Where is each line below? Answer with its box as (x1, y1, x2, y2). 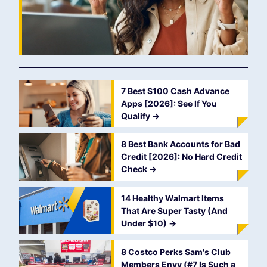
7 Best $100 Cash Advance (120, 85, 229, 96)
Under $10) (120, 218, 169, 228)
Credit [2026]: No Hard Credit (120, 151, 242, 162)
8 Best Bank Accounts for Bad (120, 139, 240, 150)
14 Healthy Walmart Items (120, 193, 224, 203)
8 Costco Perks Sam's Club (120, 247, 231, 257)
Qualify (120, 110, 152, 121)
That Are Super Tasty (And (120, 205, 228, 216)
